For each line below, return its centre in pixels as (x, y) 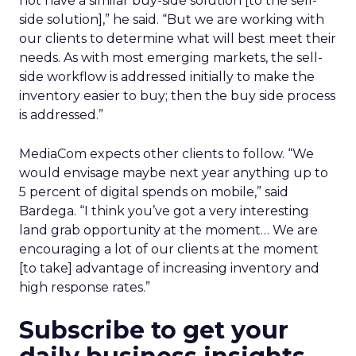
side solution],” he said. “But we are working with (172, 19)
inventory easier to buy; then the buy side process (177, 96)
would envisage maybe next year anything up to (174, 173)
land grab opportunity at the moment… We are (168, 230)
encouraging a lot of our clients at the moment (169, 249)
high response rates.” (85, 287)
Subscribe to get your (154, 330)
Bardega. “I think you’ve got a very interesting (164, 211)
